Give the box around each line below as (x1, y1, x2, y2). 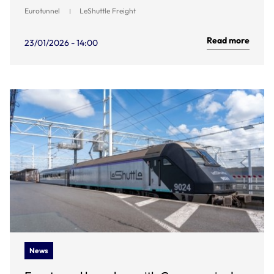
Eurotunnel (24, 6, 60, 15)
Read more (207, 35, 250, 46)
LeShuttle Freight (80, 6, 136, 15)
